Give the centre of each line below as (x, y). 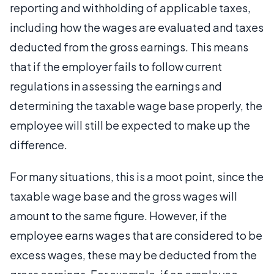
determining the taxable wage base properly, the (136, 106)
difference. (39, 145)
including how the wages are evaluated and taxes (137, 27)
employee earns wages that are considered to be (136, 235)
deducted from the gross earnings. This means (129, 47)
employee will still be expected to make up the (130, 125)
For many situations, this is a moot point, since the (137, 176)
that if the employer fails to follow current (116, 66)
